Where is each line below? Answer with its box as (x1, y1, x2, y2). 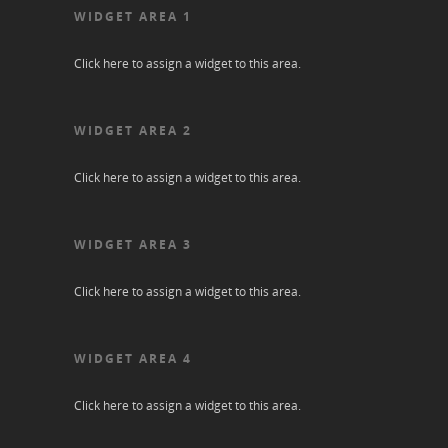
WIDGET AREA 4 (74, 349, 192, 367)
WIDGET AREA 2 (74, 121, 192, 139)
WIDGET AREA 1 (74, 7, 192, 25)
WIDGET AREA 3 (74, 235, 192, 253)
